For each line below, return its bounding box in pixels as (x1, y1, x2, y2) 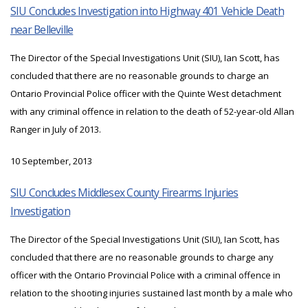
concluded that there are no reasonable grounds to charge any (10, 251, 274, 264)
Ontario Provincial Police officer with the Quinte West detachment (10, 87, 281, 100)
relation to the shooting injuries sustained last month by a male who (10, 287, 293, 300)
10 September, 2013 (10, 155, 92, 168)
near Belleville (10, 22, 74, 38)
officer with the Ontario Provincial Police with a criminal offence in (10, 269, 280, 282)
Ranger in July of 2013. (10, 123, 101, 136)
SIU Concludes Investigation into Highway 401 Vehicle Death (10, 3, 284, 19)
